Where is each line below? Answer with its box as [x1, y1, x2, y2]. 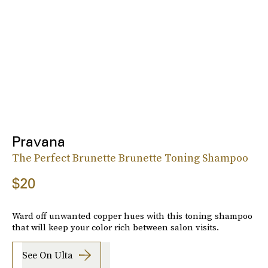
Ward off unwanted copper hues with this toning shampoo [12, 209, 252, 222]
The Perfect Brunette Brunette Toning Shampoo [12, 150, 248, 165]
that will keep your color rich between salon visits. [12, 220, 219, 233]
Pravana [12, 132, 65, 150]
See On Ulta [22, 248, 73, 262]
